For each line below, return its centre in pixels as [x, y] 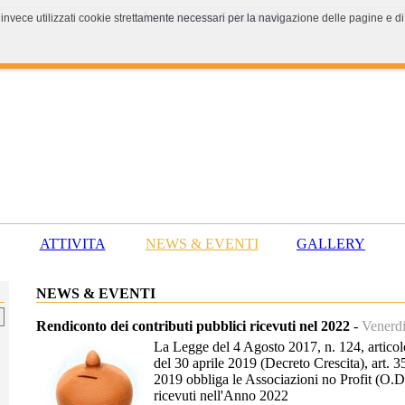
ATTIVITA [72, 244]
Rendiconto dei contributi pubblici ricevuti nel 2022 [193, 326]
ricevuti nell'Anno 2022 [221, 396]
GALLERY [331, 244]
